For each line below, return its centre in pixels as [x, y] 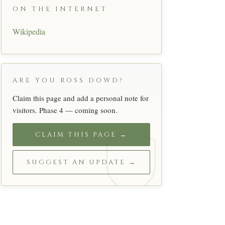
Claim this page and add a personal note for [81, 98]
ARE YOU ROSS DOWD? [68, 80]
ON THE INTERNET [60, 9]
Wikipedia [29, 31]
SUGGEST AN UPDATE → [81, 162]
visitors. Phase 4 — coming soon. [65, 110]
